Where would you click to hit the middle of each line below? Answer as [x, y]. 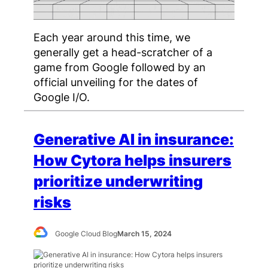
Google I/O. [62, 97]
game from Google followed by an [120, 67]
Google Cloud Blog [86, 233]
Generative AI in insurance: [134, 139]
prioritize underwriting [118, 181]
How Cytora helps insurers [133, 160]
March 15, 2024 [145, 233]
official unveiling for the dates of [116, 82]
